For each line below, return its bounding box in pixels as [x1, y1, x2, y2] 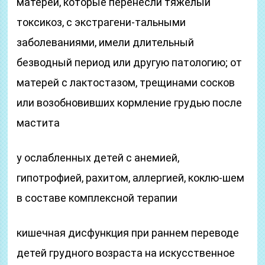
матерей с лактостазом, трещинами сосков [17, 76, 235, 89]
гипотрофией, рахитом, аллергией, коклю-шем [17, 172, 245, 184]
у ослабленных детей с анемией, [17, 151, 180, 164]
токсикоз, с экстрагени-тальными [17, 16, 186, 28]
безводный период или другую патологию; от [17, 56, 243, 69]
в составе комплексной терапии [17, 192, 178, 204]
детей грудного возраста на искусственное [17, 247, 235, 259]
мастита [17, 117, 60, 129]
